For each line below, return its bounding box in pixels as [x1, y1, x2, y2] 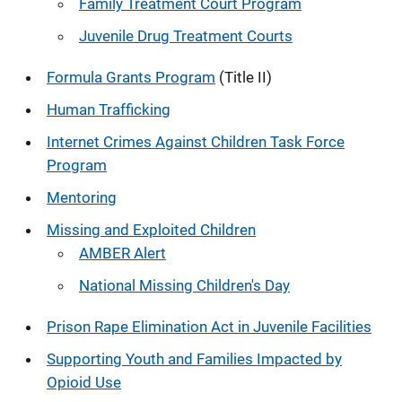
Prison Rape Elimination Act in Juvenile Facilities [47, 317, 371, 336]
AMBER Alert [79, 243, 166, 262]
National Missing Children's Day [79, 275, 290, 294]
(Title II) [215, 67, 272, 86]
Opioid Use [47, 372, 121, 391]
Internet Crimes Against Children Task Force [47, 132, 345, 151]
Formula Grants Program [47, 67, 215, 86]
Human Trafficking [47, 100, 170, 118]
